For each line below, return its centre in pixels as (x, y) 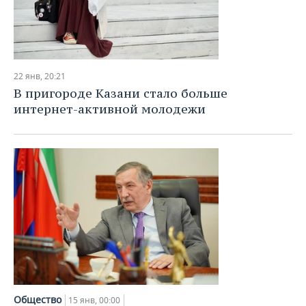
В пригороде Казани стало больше (121, 93)
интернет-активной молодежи (110, 109)
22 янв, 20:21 (40, 76)
